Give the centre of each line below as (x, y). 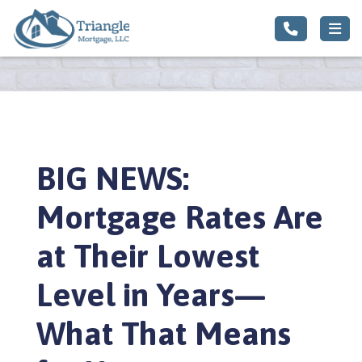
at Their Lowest (148, 256)
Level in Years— (151, 295)
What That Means (164, 333)
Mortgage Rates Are (180, 217)
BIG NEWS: (113, 178)
